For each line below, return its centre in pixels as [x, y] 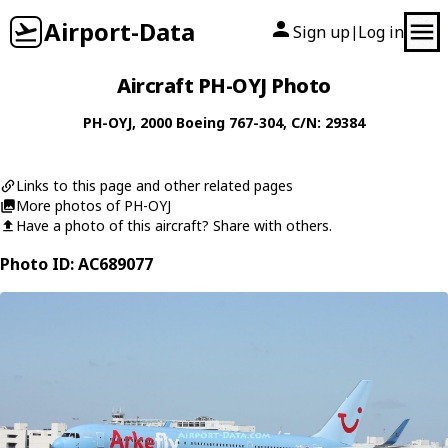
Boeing [200, 122]
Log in [381, 32]
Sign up [321, 32]
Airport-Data [119, 31]
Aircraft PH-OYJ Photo [224, 85]
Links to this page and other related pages [154, 185]
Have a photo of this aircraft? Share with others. [174, 225]
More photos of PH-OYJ [93, 205]
